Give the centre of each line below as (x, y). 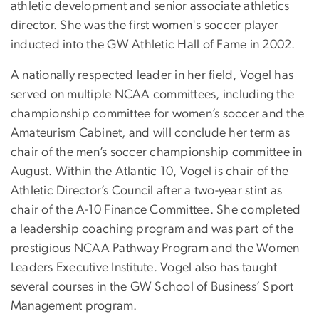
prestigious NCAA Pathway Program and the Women (155, 249)
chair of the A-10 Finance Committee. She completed (156, 210)
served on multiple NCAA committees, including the (153, 95)
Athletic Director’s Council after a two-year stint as (147, 191)
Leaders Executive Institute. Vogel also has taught (144, 268)
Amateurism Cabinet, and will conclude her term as (151, 134)
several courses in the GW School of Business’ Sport (152, 287)
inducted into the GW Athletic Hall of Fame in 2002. (153, 45)
